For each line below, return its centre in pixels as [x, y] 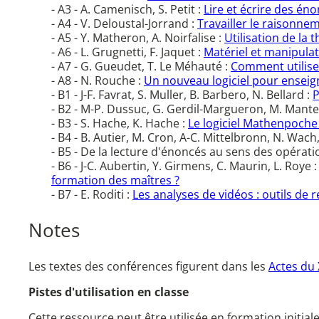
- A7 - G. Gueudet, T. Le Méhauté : [141, 67]
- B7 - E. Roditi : [92, 195]
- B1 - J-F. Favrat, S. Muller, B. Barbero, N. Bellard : [182, 95]
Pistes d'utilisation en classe [109, 292]
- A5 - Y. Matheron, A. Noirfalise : [138, 38]
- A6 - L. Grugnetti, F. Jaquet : [127, 52]
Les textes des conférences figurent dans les [148, 267]
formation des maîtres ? [115, 181]
